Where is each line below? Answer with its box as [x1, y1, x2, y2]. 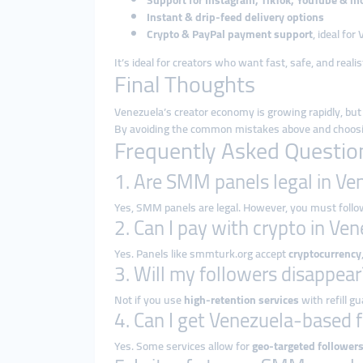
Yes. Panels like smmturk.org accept [114, 243, 288, 264]
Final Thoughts [114, 63, 255, 105]
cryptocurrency [288, 243, 361, 264]
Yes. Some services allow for [114, 335, 252, 357]
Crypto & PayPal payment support [147, 23, 313, 45]
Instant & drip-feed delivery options [147, 6, 324, 28]
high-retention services [184, 289, 299, 310]
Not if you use [114, 289, 184, 310]
